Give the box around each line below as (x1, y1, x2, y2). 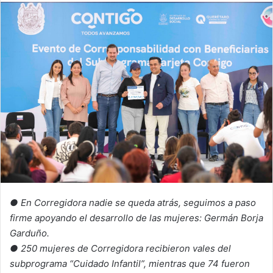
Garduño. (10, 227, 49, 239)
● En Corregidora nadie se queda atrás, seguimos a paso (10, 196, 256, 208)
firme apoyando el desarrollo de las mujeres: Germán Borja (10, 211, 263, 224)
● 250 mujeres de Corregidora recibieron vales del (10, 242, 231, 254)
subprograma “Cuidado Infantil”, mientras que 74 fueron (10, 257, 250, 269)
